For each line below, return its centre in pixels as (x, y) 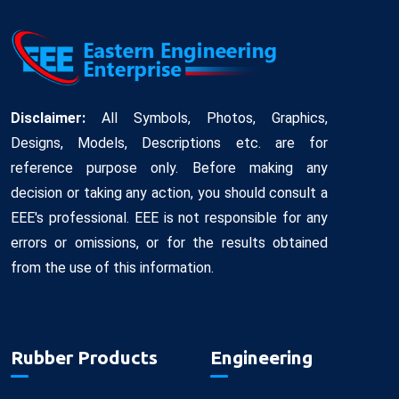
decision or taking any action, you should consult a (169, 193)
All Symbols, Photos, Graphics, (207, 118)
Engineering (261, 358)
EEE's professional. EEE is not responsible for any (169, 218)
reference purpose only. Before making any (169, 168)
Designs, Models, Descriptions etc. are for (169, 143)
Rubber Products (84, 358)
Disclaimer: (48, 118)
